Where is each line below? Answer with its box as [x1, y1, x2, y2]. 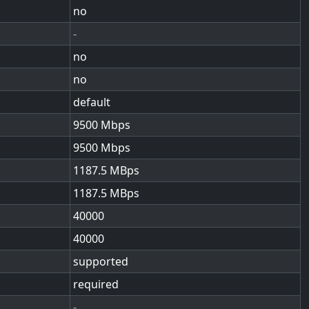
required [73, 277, 119, 292]
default [73, 94, 110, 110]
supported [73, 254, 128, 269]
